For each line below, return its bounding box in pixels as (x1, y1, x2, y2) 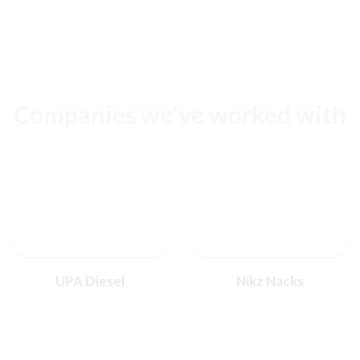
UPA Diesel (55, 272, 125, 290)
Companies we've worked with (14, 100, 346, 129)
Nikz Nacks (236, 272, 304, 290)
